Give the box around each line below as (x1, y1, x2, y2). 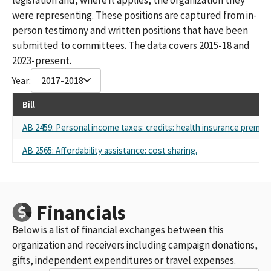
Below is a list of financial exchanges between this (12, 223, 224, 237)
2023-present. (12, 53, 71, 67)
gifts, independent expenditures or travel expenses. (12, 253, 236, 267)
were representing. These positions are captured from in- (12, 8, 257, 22)
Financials (36, 200, 126, 225)
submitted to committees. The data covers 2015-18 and (12, 38, 250, 52)
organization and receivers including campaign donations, (12, 238, 258, 252)
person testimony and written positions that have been (12, 23, 248, 37)
